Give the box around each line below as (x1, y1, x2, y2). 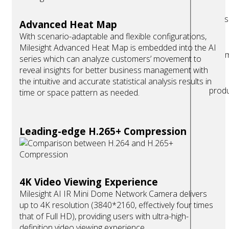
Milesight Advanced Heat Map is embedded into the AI (19, 42, 216, 54)
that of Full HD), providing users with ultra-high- (19, 211, 189, 222)
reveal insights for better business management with (19, 64, 208, 76)
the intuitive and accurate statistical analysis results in (19, 76, 212, 87)
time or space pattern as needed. (19, 87, 140, 99)
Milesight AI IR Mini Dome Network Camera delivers (19, 188, 207, 200)
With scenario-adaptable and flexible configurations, (19, 31, 207, 42)
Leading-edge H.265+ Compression (19, 125, 187, 138)
